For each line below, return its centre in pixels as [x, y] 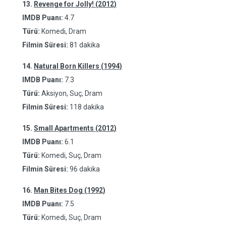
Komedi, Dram [63, 31]
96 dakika [85, 169]
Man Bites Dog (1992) [70, 190]
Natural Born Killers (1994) [78, 66]
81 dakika [85, 45]
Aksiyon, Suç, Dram [71, 93]
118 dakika [87, 107]
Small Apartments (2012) [75, 128]
